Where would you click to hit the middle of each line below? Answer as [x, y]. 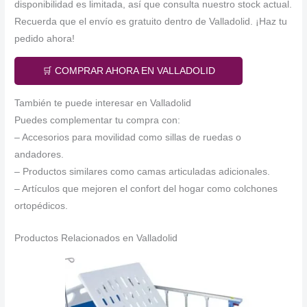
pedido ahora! [45, 38]
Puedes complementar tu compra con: [98, 120]
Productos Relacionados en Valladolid [96, 238]
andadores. [39, 154]
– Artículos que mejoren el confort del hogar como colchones [146, 188]
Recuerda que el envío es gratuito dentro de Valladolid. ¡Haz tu [151, 21]
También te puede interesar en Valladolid [103, 103]
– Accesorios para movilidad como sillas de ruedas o [128, 137]
